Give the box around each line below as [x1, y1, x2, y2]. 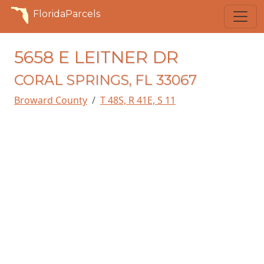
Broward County [14, 94, 87, 107]
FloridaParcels [33, 8, 100, 19]
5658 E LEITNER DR [14, 47, 179, 67]
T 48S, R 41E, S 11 [100, 94, 176, 107]
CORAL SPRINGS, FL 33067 [14, 71, 197, 88]
